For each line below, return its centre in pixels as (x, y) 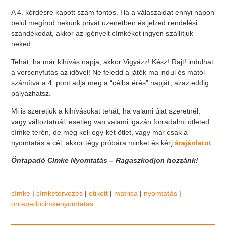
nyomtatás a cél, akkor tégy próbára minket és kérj (93, 143)
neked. (22, 44)
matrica (126, 193)
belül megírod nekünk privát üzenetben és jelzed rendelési (104, 23)
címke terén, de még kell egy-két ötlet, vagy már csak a (100, 132)
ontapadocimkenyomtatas (52, 204)
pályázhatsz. (31, 94)
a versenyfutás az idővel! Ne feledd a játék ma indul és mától (108, 72)
